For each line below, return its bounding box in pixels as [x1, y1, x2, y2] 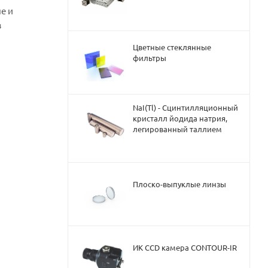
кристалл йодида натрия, [133, 113, 227, 124]
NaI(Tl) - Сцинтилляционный [133, 102, 238, 113]
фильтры [133, 53, 166, 63]
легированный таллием [133, 124, 222, 135]
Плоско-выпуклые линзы [133, 179, 226, 190]
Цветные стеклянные [133, 42, 211, 53]
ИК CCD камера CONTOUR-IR [133, 242, 237, 253]
